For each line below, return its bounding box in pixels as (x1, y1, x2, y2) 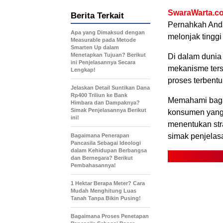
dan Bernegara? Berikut (71, 155, 133, 161)
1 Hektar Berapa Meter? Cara (71, 180, 145, 187)
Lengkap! (71, 67, 96, 73)
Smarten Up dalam (71, 44, 119, 51)
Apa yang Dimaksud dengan (71, 29, 145, 36)
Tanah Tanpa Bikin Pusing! (71, 195, 141, 202)
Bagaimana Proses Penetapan (71, 213, 149, 220)
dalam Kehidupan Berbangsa (71, 147, 147, 154)
